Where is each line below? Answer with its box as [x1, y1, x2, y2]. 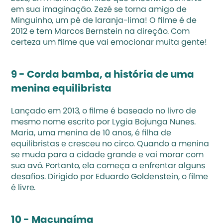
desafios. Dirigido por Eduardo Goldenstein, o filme [11, 173, 209, 181]
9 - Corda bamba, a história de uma [11, 70, 195, 80]
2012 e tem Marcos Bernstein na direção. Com [11, 28, 190, 36]
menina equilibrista [11, 84, 114, 94]
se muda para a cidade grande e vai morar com [11, 151, 204, 159]
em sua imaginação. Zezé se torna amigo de [11, 6, 187, 14]
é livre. [11, 184, 36, 192]
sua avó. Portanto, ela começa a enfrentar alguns [11, 162, 206, 170]
